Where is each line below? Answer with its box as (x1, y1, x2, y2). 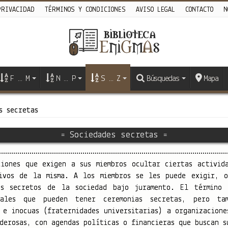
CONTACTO (185, 6, 213, 14)
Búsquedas (146, 74, 179, 83)
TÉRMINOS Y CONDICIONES (44, 6, 126, 14)
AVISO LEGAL (135, 6, 175, 14)
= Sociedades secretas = (61, 130, 167, 140)
